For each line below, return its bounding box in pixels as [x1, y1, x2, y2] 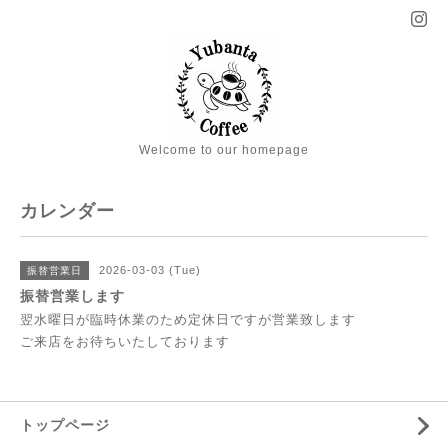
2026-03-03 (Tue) [99, 264, 201, 276]
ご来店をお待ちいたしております [20, 334, 230, 349]
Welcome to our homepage [139, 143, 309, 157]
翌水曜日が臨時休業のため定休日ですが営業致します [20, 312, 356, 327]
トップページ [20, 417, 110, 433]
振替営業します [20, 288, 125, 304]
